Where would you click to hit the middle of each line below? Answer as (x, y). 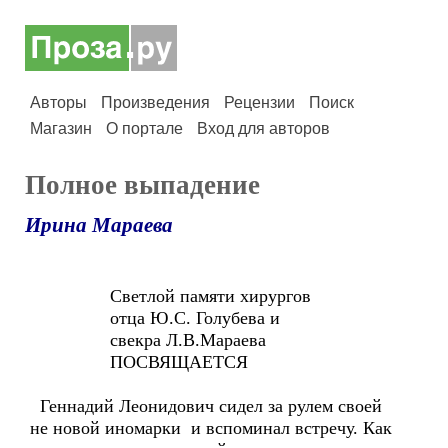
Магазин (61, 128)
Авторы (58, 102)
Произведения (155, 102)
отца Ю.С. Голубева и (155, 318)
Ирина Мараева (99, 225)
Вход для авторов (263, 128)
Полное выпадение (142, 185)
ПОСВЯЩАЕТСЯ (139, 362)
